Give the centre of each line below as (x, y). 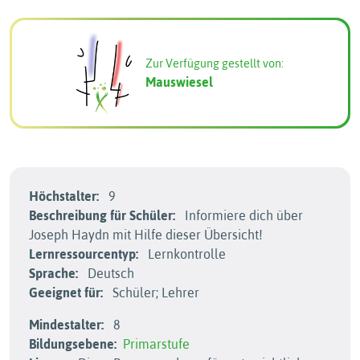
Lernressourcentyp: (84, 254)
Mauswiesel (179, 82)
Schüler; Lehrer (154, 292)
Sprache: (53, 273)
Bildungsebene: (73, 344)
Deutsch (109, 273)
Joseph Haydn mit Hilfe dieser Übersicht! (146, 235)
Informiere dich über (242, 215)
